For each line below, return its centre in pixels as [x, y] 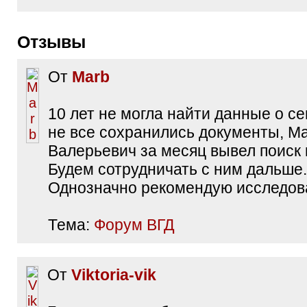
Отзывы [58, 42]
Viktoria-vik [114, 275]
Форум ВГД [134, 225]
